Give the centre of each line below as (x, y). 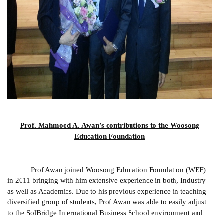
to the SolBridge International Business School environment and (105, 213)
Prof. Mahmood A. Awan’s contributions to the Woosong (109, 125)
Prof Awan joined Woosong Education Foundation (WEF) (118, 170)
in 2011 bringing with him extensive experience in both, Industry (107, 181)
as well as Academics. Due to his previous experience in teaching (107, 191)
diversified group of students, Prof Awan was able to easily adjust (107, 202)
